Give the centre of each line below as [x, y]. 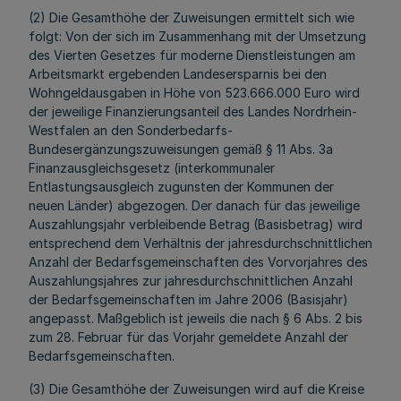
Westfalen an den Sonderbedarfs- [131, 130]
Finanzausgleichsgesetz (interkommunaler [152, 168]
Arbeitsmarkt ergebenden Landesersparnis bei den [178, 74]
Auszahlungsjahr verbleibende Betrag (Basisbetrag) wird [196, 224]
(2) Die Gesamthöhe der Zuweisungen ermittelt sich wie [192, 17]
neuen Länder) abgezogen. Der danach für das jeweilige [194, 205]
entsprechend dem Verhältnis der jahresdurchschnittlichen [200, 243]
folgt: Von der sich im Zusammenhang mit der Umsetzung [197, 36]
